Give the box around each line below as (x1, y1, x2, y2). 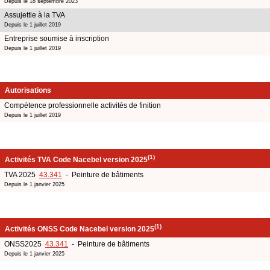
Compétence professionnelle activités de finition (4, 101, 161, 110)
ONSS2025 (4, 239, 45, 248)
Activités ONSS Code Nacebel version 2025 (5, 224, 154, 233)
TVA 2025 (4, 170, 39, 179)
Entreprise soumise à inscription (4, 34, 109, 43)
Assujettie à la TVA (4, 10, 65, 19)
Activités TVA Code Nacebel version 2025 (5, 155, 148, 164)
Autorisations (5, 86, 51, 95)
